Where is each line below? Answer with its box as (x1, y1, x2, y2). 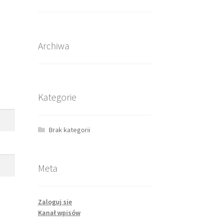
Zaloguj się (37, 197, 72, 206)
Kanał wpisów (37, 208, 80, 217)
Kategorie (37, 91, 76, 104)
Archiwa (37, 39, 70, 52)
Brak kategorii (49, 125, 91, 134)
